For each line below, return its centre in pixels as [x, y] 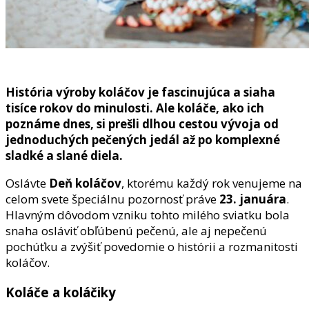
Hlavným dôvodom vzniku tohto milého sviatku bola [148, 215]
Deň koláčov [85, 183]
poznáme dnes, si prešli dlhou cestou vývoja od [142, 123]
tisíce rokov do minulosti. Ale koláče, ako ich [135, 108]
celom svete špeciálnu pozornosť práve [112, 199]
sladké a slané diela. [64, 155]
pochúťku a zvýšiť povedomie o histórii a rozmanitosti [152, 246]
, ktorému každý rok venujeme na [212, 183]
